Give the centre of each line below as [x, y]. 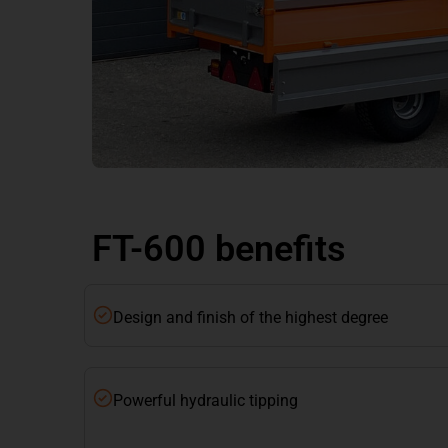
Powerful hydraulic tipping [205, 401]
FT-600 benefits [219, 249]
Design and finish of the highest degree [250, 318]
